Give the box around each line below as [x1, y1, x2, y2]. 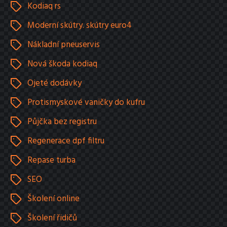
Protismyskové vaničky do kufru [27, 96, 145, 110]
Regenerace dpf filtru [27, 134, 104, 148]
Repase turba [27, 154, 75, 168]
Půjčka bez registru [27, 115, 97, 129]
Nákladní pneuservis [27, 38, 100, 52]
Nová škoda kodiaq [27, 57, 97, 71]
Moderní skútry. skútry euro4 [27, 19, 132, 33]
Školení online [27, 192, 80, 206]
